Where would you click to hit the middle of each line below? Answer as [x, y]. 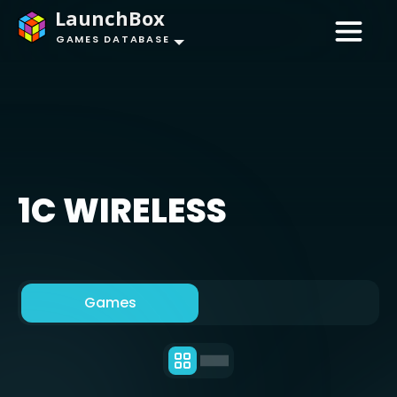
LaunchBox [110, 18]
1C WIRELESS [122, 210]
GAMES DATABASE [113, 39]
